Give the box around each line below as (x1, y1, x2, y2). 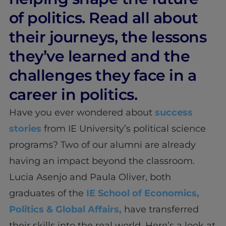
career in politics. (9, 85, 138, 104)
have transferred (121, 203, 199, 215)
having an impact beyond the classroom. (9, 155, 195, 166)
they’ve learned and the (9, 46, 190, 66)
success (154, 106, 193, 118)
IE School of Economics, (86, 187, 199, 199)
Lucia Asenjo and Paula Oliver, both (9, 171, 171, 183)
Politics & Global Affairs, (9, 203, 122, 215)
